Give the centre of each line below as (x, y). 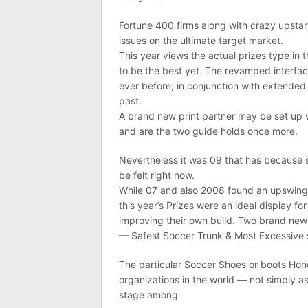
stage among (148, 295)
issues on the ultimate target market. (201, 40)
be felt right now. (157, 175)
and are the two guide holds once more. (208, 131)
